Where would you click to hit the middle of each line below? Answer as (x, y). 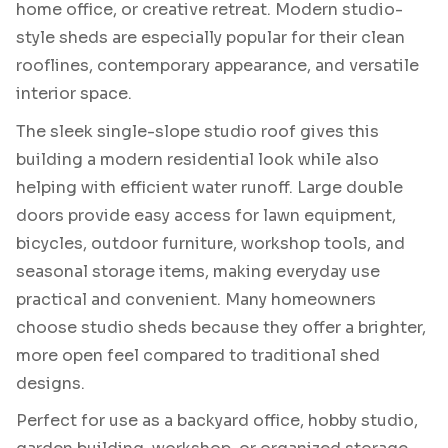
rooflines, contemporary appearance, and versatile (217, 66)
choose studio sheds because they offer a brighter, (221, 327)
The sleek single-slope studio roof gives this (197, 131)
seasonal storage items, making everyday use (198, 271)
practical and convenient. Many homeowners (196, 299)
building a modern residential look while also (197, 159)
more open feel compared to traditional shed (198, 355)
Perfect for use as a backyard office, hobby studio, (217, 421)
